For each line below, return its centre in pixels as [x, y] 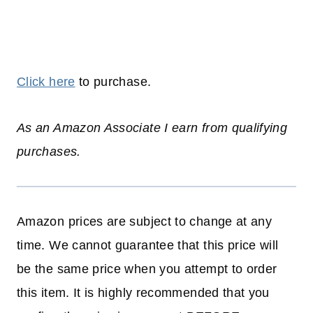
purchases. [49, 152]
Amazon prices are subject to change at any [145, 222]
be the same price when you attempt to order [147, 269]
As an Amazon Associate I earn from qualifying [152, 128]
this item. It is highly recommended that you [143, 293]
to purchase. [115, 82]
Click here [46, 82]
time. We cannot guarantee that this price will [148, 246]
